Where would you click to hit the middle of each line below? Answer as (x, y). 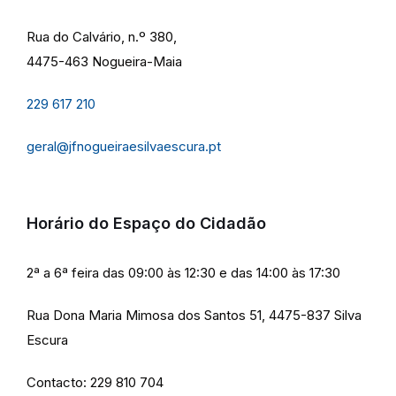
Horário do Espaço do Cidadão (146, 224)
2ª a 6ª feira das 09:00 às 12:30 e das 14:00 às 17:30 (183, 273)
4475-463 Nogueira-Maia (104, 62)
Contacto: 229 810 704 (95, 383)
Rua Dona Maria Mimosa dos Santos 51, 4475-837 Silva (194, 316)
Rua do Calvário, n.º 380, (102, 37)
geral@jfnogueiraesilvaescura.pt (126, 147)
